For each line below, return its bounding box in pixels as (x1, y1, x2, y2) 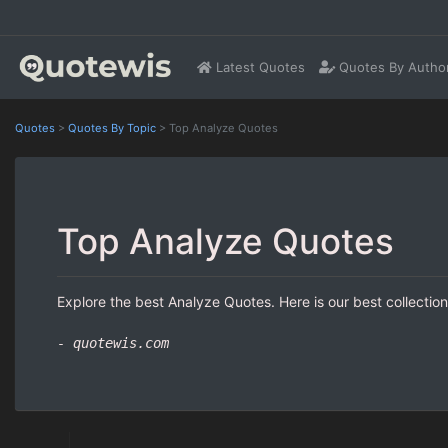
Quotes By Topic (68, 120, 156, 135)
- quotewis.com (57, 334, 169, 351)
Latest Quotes (212, 58, 306, 75)
